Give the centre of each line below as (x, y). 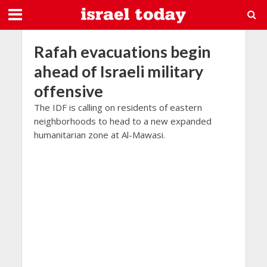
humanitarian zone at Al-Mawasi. (99, 135)
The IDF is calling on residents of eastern (118, 107)
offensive (68, 91)
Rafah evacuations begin (122, 52)
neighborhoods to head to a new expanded (122, 121)
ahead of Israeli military (118, 71)
